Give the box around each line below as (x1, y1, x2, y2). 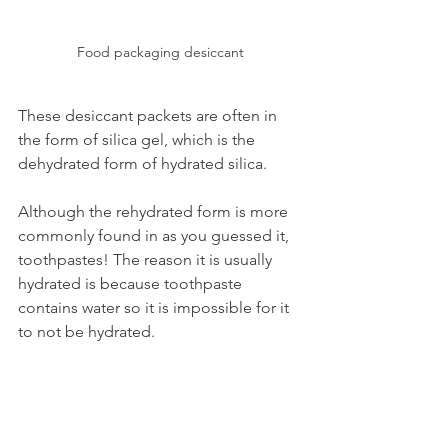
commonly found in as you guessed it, (18, 225, 293, 245)
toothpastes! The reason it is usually (18, 249, 276, 269)
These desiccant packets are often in (18, 105, 281, 125)
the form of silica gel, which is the (18, 129, 259, 149)
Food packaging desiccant (76, 42, 244, 61)
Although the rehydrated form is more (18, 201, 292, 221)
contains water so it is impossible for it (18, 297, 293, 317)
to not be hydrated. (18, 321, 155, 341)
